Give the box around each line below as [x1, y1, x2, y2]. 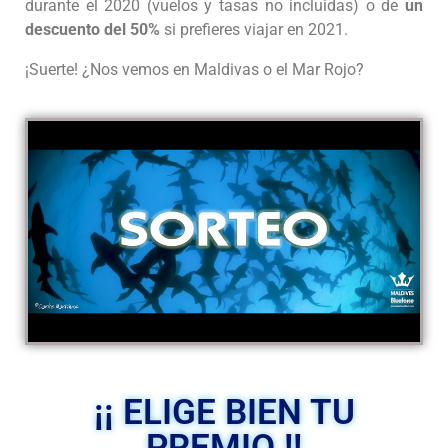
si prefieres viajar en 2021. [160, 20, 348, 40]
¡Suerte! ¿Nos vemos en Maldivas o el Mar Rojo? [25, 60, 364, 80]
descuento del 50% [25, 20, 160, 40]
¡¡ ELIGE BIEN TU [93, 391, 355, 433]
